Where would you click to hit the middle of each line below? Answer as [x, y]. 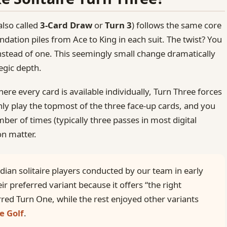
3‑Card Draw [66, 25]
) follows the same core [177, 25]
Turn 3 [118, 25]
